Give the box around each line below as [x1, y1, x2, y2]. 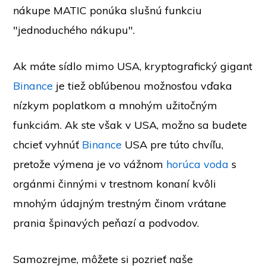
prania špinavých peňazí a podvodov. [13, 216, 199, 230]
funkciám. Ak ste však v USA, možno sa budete [13, 118, 248, 132]
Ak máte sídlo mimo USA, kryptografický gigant [13, 59, 253, 73]
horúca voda [166, 157, 229, 171]
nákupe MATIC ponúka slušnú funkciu [13, 4, 202, 17]
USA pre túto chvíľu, [122, 138, 224, 151]
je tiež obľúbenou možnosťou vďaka [53, 79, 233, 93]
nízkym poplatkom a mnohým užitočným [13, 99, 218, 112]
